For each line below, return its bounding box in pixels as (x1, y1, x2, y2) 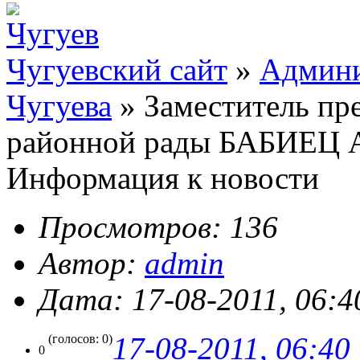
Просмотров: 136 (39, 210, 278, 245)
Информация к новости (6, 161, 319, 196)
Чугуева (6, 88, 112, 124)
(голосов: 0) (45, 332, 112, 346)
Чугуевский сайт (6, 52, 227, 88)
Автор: (39, 246, 145, 281)
